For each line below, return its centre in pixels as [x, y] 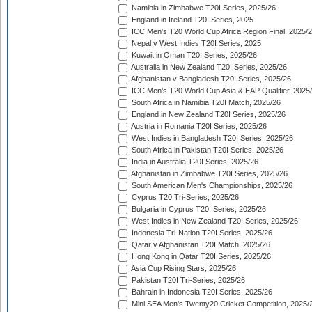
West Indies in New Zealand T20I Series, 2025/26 [214, 221]
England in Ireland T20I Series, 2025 [192, 20]
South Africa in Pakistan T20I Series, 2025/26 [206, 150]
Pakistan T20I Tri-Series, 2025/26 [187, 280]
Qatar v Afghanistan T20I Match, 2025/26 [200, 245]
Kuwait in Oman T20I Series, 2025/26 [193, 55]
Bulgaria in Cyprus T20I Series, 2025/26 [198, 209]
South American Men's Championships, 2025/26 [211, 186]
